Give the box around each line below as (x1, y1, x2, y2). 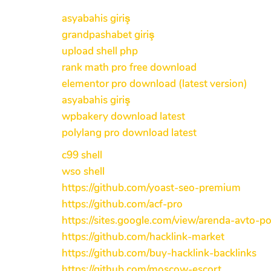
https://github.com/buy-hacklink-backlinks (62, 246, 256, 260)
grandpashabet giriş (62, 27, 154, 42)
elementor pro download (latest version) (62, 76, 247, 91)
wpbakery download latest (62, 109, 185, 123)
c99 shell (62, 148, 102, 162)
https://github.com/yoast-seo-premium (62, 180, 241, 195)
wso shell (62, 164, 105, 178)
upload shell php (62, 44, 138, 58)
